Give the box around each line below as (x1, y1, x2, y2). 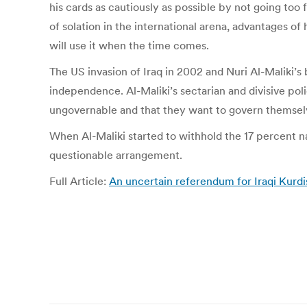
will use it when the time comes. (49, 38, 209, 52)
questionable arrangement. (49, 148, 182, 162)
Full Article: (49, 174, 109, 188)
